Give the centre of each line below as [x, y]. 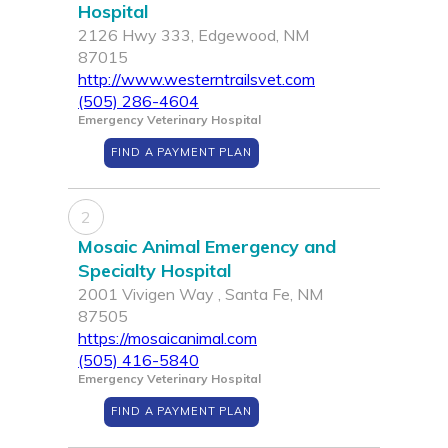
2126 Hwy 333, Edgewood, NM [193, 35]
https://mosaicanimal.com [167, 338]
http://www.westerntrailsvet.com [196, 79]
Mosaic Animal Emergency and [207, 247]
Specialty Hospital [154, 271]
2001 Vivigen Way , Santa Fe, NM [200, 294]
